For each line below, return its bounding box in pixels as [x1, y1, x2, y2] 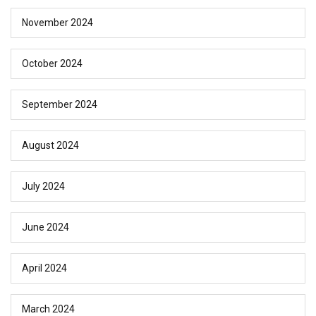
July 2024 [22, 181, 65, 193]
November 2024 [22, 17, 93, 29]
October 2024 [22, 58, 83, 70]
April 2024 [22, 262, 67, 274]
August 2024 [22, 140, 79, 152]
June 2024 [22, 221, 69, 233]
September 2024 [22, 99, 97, 111]
